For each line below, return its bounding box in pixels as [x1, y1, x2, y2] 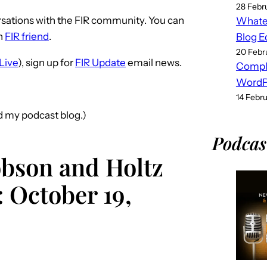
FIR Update [75, 56, 126, 69]
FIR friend [5, 30, 49, 42]
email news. [126, 56, 182, 69]
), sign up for [18, 56, 75, 69]
